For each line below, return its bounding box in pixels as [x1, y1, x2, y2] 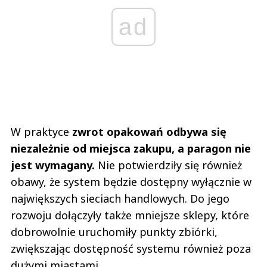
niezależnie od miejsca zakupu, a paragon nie [11, 141, 251, 156]
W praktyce [11, 125, 72, 139]
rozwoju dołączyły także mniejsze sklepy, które [11, 208, 249, 223]
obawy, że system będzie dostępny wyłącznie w [11, 175, 252, 190]
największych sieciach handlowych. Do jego [11, 191, 229, 206]
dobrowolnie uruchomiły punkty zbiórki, [11, 225, 218, 240]
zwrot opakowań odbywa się [72, 125, 226, 139]
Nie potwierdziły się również [95, 158, 242, 173]
